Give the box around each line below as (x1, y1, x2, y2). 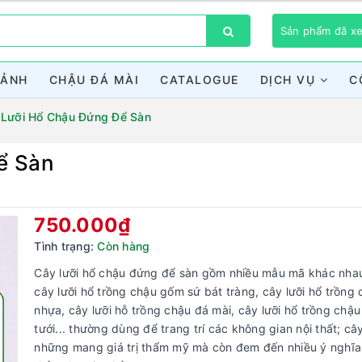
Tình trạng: (34, 239, 95, 253)
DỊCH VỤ (259, 73, 320, 86)
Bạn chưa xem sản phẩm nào (78, 174, 284, 191)
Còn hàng (97, 239, 150, 253)
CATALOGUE (160, 73, 239, 86)
